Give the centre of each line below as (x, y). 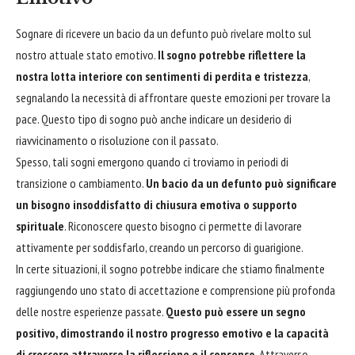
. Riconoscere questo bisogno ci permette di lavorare (183, 225)
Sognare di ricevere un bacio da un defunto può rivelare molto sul (164, 33)
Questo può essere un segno (236, 311)
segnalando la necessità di (77, 97)
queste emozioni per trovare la (259, 97)
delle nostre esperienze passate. (91, 311)
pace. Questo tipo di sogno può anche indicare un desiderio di (154, 118)
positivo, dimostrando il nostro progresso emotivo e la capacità (172, 332)
